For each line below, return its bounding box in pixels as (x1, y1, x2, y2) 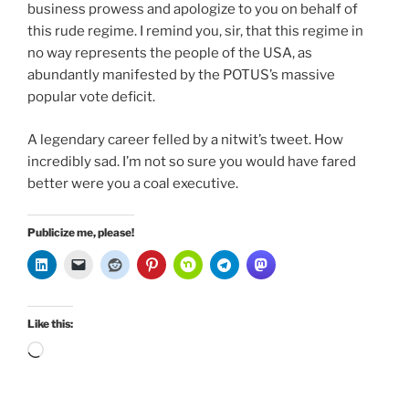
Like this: (27, 317, 73, 331)
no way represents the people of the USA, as (27, 45, 312, 62)
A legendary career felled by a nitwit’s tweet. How (27, 131, 343, 148)
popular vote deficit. (27, 89, 155, 106)
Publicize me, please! (27, 225, 134, 240)
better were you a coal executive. (27, 174, 238, 192)
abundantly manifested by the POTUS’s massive (27, 67, 335, 84)
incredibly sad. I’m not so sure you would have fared (27, 152, 356, 170)
